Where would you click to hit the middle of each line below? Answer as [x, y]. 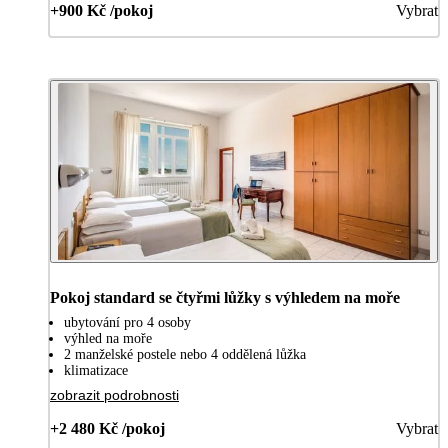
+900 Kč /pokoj [101, 11]
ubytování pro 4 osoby [127, 323]
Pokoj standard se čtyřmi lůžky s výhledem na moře [225, 298]
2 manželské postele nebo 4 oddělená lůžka [185, 355]
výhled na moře [108, 339]
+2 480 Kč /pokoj [107, 429]
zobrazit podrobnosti [114, 395]
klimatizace [96, 371]
